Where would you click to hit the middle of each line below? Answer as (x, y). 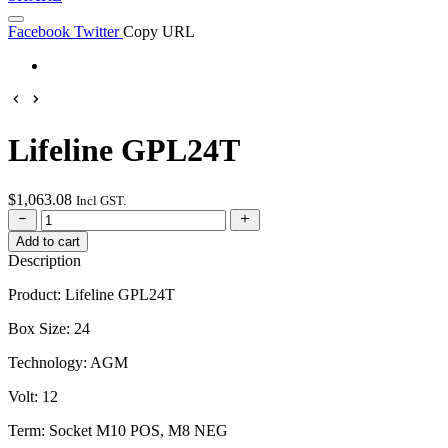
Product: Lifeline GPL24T (91, 295)
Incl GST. (101, 200)
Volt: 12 (33, 397)
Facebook (39, 31)
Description (44, 261)
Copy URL (159, 31)
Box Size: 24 (49, 329)
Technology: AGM (68, 363)
